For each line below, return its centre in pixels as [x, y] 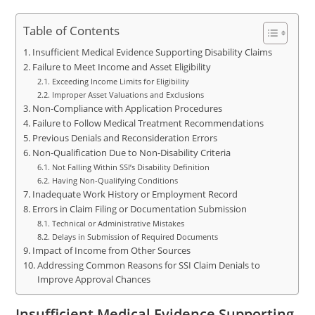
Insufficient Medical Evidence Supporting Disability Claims [152, 52]
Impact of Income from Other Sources [111, 251]
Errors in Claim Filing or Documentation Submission [139, 209]
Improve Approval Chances [94, 279]
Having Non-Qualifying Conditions [115, 180]
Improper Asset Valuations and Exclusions [128, 95]
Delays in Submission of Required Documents [135, 237]
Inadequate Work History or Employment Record [135, 194]
